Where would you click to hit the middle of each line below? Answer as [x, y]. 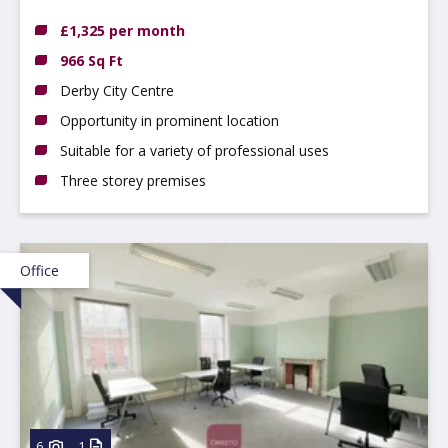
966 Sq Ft [91, 60]
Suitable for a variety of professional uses [194, 150]
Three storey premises [133, 180]
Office [39, 270]
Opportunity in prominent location [169, 120]
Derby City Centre [117, 90]
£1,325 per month [122, 30]
